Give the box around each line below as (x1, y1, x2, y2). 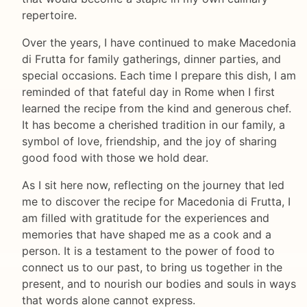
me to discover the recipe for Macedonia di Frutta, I (22, 195, 291, 209)
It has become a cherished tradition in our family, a (22, 118, 285, 132)
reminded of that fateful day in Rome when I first (22, 85, 275, 99)
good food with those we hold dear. (22, 151, 208, 165)
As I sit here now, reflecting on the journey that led (22, 178, 284, 193)
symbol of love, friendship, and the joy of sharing (22, 134, 277, 149)
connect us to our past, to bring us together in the (22, 260, 282, 275)
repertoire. (22, 8, 77, 23)
